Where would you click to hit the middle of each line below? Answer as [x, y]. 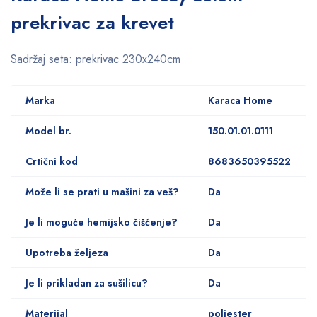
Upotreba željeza [67, 252]
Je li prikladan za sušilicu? [87, 283]
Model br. [48, 131]
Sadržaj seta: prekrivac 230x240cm [96, 59]
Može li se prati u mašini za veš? [102, 191]
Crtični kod [52, 161]
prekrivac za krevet [92, 22]
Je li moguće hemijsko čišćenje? [102, 222]
